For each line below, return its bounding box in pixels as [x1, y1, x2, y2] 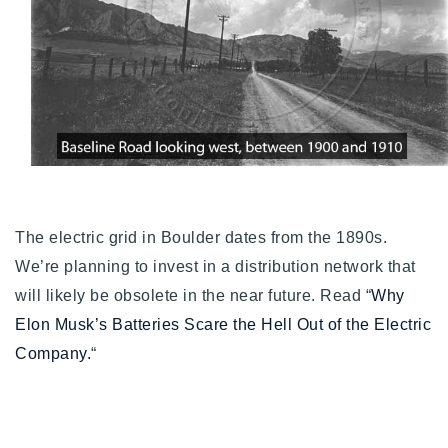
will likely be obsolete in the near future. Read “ [15, 286, 371, 304]
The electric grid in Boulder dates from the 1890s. [15, 228, 387, 246]
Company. [15, 344, 91, 362]
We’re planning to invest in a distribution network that [15, 257, 416, 275]
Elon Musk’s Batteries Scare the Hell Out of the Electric [15, 315, 431, 333]
